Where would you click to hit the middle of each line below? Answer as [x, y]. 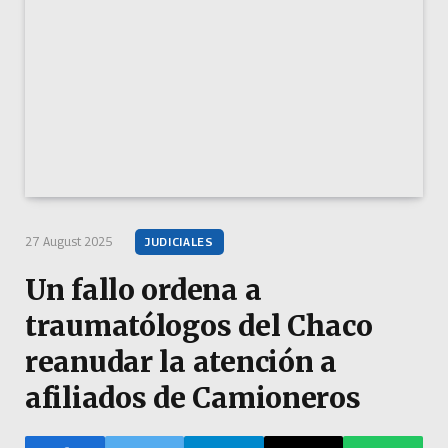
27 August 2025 [69, 242]
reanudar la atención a [181, 362]
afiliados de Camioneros [193, 398]
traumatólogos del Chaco [199, 326]
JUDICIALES [179, 242]
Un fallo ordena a [143, 290]
